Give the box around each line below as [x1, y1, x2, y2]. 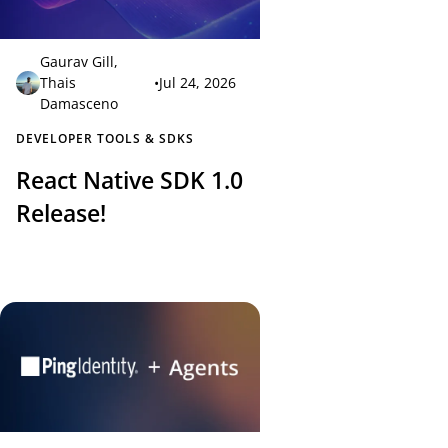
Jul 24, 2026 [159, 73, 236, 93]
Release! [16, 198, 106, 230]
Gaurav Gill [40, 52, 114, 72]
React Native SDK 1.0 [16, 165, 243, 197]
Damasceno [40, 94, 118, 114]
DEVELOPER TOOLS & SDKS [16, 130, 194, 148]
